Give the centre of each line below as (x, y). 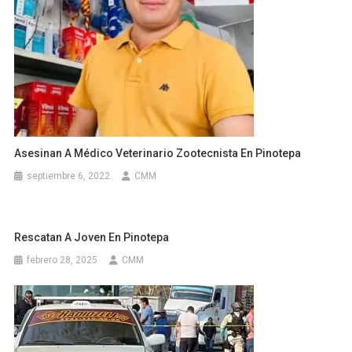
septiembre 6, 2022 (69, 176)
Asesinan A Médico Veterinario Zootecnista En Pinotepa (159, 153)
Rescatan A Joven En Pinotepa (94, 237)
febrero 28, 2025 (62, 260)
